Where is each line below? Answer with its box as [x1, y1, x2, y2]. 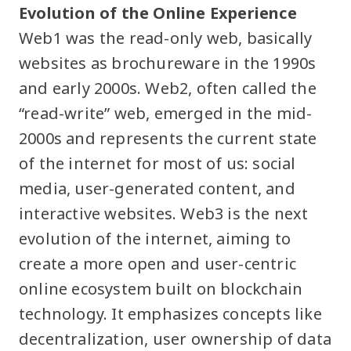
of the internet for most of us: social [19, 152, 296, 174]
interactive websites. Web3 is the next [19, 202, 309, 224]
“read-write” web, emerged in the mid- [19, 102, 313, 124]
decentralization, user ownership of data [19, 327, 332, 349]
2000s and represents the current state [19, 127, 317, 149]
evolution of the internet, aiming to [19, 227, 291, 249]
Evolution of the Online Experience [19, 2, 297, 24]
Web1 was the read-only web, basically [19, 27, 313, 49]
